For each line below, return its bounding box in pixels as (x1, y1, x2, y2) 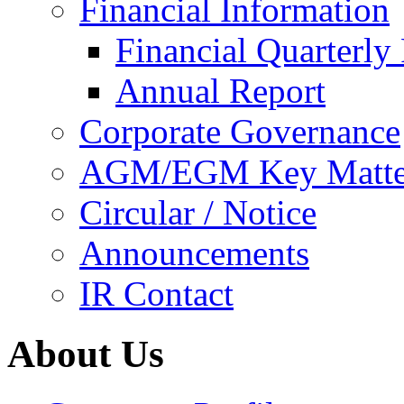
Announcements (79, 234, 309, 272)
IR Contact (79, 274, 234, 313)
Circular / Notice (79, 193, 317, 232)
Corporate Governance (79, 112, 400, 151)
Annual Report (115, 71, 326, 110)
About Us (7, 332, 164, 375)
